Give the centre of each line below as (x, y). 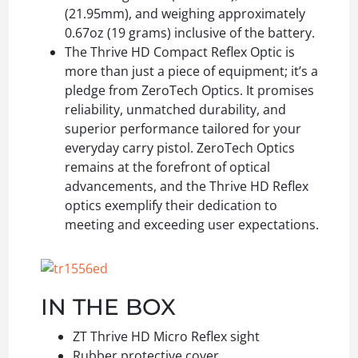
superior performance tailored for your (183, 128)
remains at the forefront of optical (167, 167)
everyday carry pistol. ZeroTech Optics (180, 147)
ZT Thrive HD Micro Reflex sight (166, 337)
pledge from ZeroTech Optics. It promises (189, 90)
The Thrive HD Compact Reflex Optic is (180, 52)
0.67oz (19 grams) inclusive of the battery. (190, 32)
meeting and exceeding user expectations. (192, 224)
